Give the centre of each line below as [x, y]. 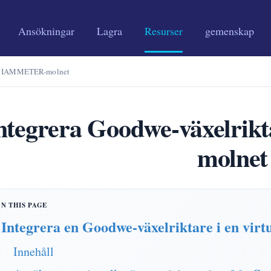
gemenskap [230, 31]
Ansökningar [46, 31]
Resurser [164, 31]
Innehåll [34, 251]
